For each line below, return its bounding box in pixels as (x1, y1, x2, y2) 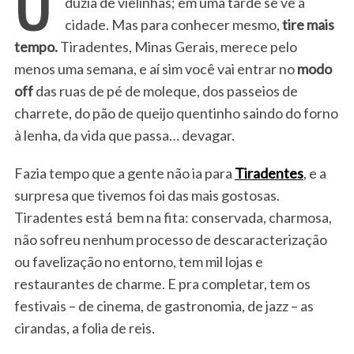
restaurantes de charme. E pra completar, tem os (13, 274, 311, 292)
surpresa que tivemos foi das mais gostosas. (13, 186, 280, 204)
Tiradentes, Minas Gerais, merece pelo (57, 37, 297, 55)
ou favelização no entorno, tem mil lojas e (13, 252, 263, 270)
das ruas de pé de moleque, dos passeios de (32, 81, 298, 100)
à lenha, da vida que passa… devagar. (13, 126, 235, 144)
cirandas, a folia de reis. (13, 318, 155, 337)
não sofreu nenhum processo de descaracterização (13, 230, 327, 248)
